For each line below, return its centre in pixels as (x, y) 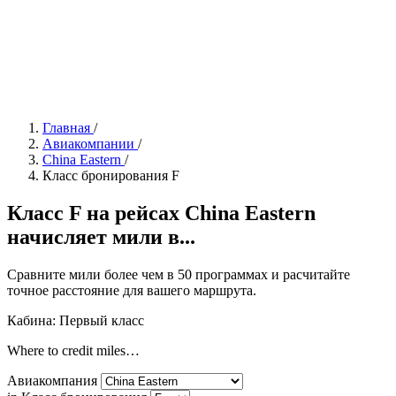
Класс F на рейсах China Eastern (161, 213)
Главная (66, 128)
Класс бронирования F (111, 175)
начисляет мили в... (101, 236)
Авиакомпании (88, 144)
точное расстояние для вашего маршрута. (132, 290)
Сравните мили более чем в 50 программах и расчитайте (179, 274)
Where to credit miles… (73, 350)
